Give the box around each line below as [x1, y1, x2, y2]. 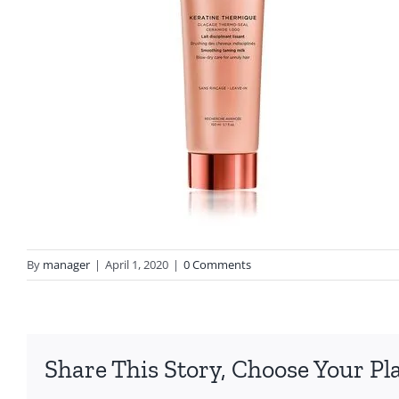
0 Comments [183, 256, 251, 273]
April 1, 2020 [105, 256, 168, 273]
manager [43, 256, 90, 273]
